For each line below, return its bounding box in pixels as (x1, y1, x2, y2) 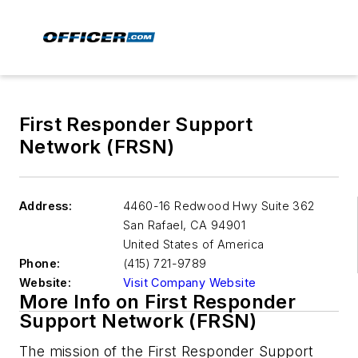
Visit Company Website (123, 276, 257, 289)
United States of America (123, 237, 265, 251)
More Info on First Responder (19, 290, 296, 313)
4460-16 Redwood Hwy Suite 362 (123, 199, 315, 213)
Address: (19, 199, 73, 213)
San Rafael (123, 218, 184, 232)
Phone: (19, 257, 61, 270)
